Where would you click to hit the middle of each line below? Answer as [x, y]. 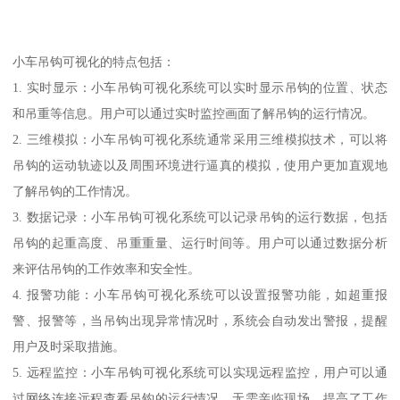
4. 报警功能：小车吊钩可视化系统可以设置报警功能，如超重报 [200, 294]
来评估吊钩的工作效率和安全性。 [107, 268]
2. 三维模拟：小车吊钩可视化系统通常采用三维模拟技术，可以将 [200, 139]
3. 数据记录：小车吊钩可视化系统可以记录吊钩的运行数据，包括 [200, 217]
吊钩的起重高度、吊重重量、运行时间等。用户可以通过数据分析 [200, 242]
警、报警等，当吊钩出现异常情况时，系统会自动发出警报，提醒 [200, 320]
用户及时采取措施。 [69, 346]
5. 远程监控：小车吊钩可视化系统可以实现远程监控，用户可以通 [200, 372]
